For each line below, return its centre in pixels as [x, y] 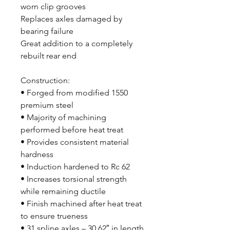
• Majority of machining [63, 117]
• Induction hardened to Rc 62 [75, 167]
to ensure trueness [54, 216]
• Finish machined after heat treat [81, 204]
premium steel [47, 105]
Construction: [45, 80]
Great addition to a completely [76, 43]
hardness [37, 154]
